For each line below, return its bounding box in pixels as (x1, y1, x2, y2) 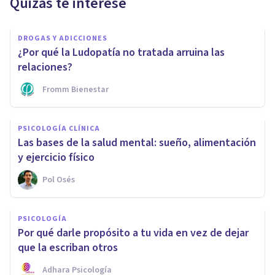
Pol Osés (42, 173, 75, 186)
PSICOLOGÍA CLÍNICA (18, 123, 100, 134)
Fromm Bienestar (42, 83, 109, 96)
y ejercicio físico (18, 149, 95, 165)
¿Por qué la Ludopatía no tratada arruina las (18, 44, 225, 60)
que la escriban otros (18, 239, 118, 255)
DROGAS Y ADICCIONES (18, 33, 107, 44)
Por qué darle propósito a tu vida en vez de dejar (18, 225, 249, 241)
